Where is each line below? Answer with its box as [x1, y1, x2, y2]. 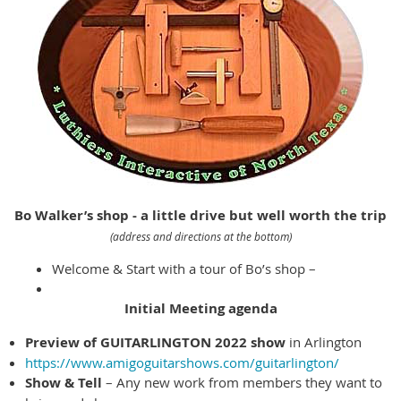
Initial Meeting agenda [124, 299, 277, 319]
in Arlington [286, 333, 369, 352]
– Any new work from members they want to [102, 373, 382, 392]
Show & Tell [25, 373, 102, 393]
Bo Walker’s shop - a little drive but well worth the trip [14, 206, 387, 226]
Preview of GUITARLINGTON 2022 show [25, 333, 286, 353]
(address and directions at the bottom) [109, 229, 292, 244]
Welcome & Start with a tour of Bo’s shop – [52, 260, 320, 278]
